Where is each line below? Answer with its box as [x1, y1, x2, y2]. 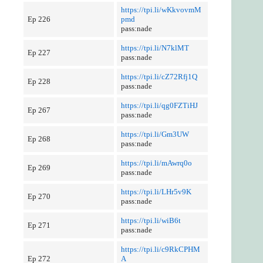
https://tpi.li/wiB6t [120, 216, 181, 225]
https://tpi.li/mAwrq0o [120, 159, 192, 167]
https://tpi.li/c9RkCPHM [120, 245, 200, 254]
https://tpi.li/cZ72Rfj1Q [120, 72, 197, 81]
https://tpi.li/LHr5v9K [120, 187, 191, 196]
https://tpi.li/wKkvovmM [120, 5, 201, 14]
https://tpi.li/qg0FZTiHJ [120, 101, 198, 110]
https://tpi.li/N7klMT [120, 43, 189, 52]
